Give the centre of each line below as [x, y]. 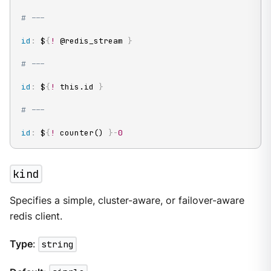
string [57, 244]
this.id [77, 87]
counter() [81, 132]
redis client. [36, 217]
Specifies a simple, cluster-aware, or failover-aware [127, 201]
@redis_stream [91, 41]
